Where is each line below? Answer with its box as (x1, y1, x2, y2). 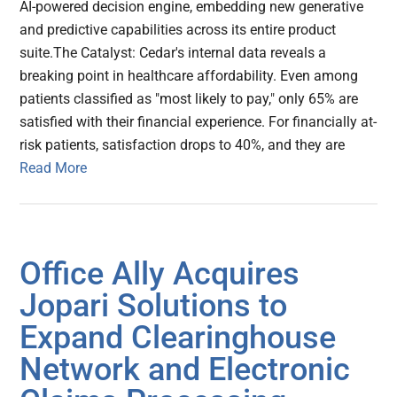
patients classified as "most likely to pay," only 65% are (19, 90, 359, 107)
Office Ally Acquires (19, 254, 300, 292)
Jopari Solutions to (19, 286, 288, 324)
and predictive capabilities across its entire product (19, 20, 337, 38)
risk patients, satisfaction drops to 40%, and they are (19, 136, 346, 153)
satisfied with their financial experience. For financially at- (19, 113, 378, 130)
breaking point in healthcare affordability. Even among (19, 66, 359, 84)
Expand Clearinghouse (19, 318, 337, 356)
